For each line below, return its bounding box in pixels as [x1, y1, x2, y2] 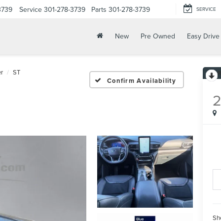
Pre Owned [141, 31, 175, 41]
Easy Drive [187, 31, 220, 41]
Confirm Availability [107, 75, 176, 85]
